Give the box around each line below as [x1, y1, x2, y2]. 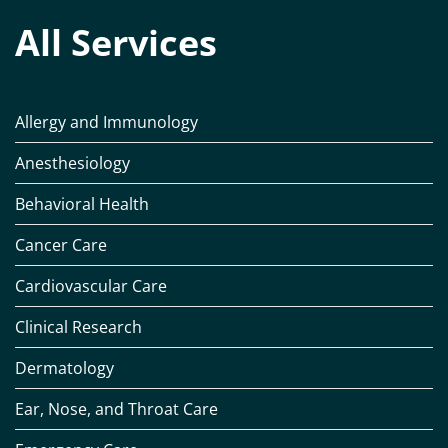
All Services [15, 18, 217, 68]
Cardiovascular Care [15, 275, 167, 298]
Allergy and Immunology [15, 111, 198, 134]
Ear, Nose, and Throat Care [15, 398, 218, 421]
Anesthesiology [15, 152, 130, 175]
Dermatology [15, 357, 114, 380]
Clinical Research [15, 316, 142, 339]
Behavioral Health [15, 193, 149, 216]
